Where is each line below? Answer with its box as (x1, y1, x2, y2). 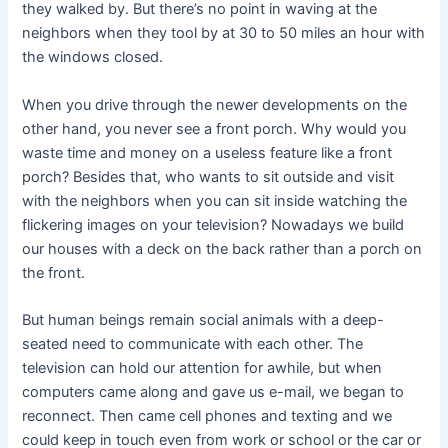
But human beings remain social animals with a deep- (22, 311, 385, 330)
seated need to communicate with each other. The (22, 335, 364, 354)
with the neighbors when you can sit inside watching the (22, 191, 408, 210)
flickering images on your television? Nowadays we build (22, 215, 405, 234)
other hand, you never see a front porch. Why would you (22, 119, 407, 138)
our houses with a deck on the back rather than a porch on (22, 239, 423, 258)
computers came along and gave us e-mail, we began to (22, 383, 405, 402)
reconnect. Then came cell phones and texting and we (22, 407, 393, 426)
